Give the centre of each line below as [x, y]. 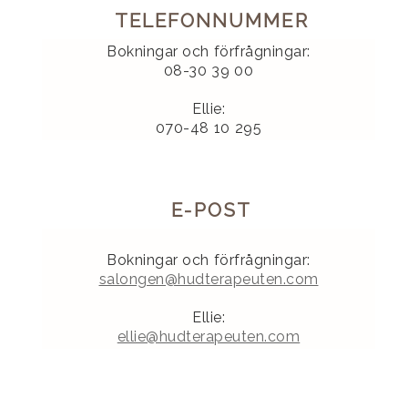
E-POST [211, 210]
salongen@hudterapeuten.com [209, 280]
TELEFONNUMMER [211, 21]
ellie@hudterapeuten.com [209, 337]
